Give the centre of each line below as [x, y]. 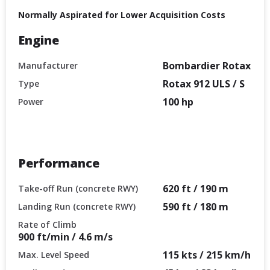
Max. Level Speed [54, 254]
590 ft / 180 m [196, 206]
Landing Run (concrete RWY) [77, 206]
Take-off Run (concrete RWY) [78, 188]
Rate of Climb [47, 224]
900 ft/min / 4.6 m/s [65, 237]
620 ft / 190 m [196, 188]
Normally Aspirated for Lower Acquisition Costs [122, 14]
